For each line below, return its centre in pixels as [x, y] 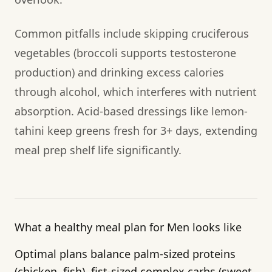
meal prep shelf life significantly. [98, 150]
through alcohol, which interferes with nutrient [136, 91]
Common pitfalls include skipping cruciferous [132, 33]
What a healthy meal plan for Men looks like [128, 227]
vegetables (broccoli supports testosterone [125, 53]
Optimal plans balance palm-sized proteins [125, 253]
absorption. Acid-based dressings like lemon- [131, 111]
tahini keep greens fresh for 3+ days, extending [136, 130]
